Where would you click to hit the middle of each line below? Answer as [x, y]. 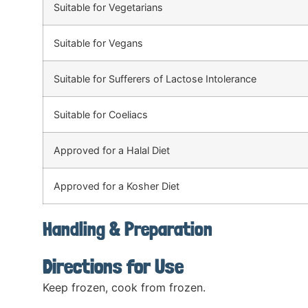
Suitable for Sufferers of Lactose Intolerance [155, 79]
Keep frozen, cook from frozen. [124, 288]
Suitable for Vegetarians [108, 8]
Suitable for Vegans [98, 43]
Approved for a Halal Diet [112, 151]
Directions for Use [113, 267]
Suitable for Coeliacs [101, 115]
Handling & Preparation [128, 230]
